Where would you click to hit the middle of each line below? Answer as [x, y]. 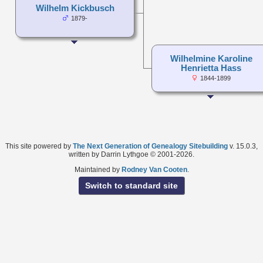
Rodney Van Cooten [154, 169]
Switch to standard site [131, 186]
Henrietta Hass [211, 68]
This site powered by [39, 146]
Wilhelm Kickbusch [75, 8]
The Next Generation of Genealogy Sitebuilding [150, 146]
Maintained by [98, 169]
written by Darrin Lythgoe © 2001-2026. [131, 154]
